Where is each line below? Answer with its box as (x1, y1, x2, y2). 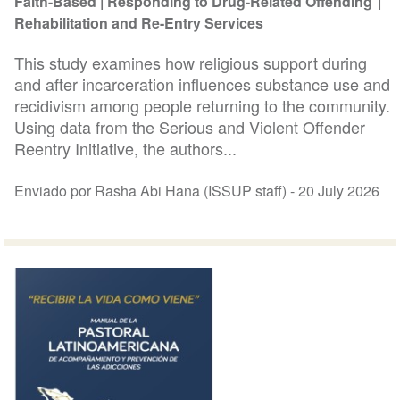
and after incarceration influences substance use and (14, 72, 391, 96)
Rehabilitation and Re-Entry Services (14, 12, 264, 33)
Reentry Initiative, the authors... (14, 137, 237, 161)
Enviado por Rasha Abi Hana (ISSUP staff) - (14, 180, 299, 202)
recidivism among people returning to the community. (14, 94, 391, 118)
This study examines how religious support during (14, 51, 368, 75)
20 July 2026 (298, 180, 380, 202)
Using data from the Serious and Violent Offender (14, 115, 366, 139)
